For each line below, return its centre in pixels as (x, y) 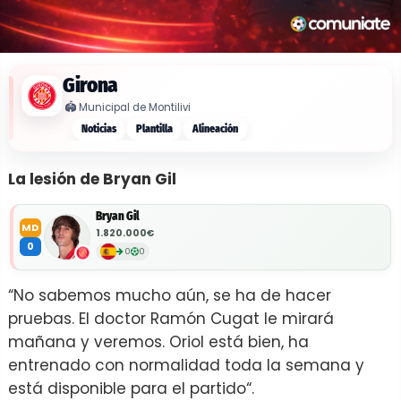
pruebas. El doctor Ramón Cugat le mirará (171, 318)
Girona (90, 85)
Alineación (215, 128)
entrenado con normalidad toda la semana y (186, 365)
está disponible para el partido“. (133, 388)
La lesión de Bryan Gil (92, 179)
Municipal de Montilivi (135, 107)
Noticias (99, 128)
